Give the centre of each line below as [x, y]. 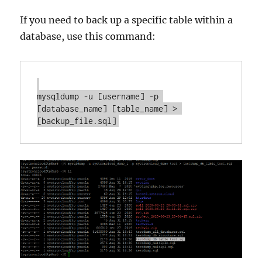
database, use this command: [88, 37]
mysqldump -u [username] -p [98, 96]
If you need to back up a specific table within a [127, 20]
